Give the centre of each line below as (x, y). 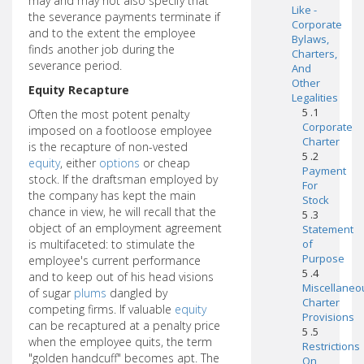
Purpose (323, 258)
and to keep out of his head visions (121, 277)
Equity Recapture (79, 90)
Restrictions (331, 346)
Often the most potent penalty (109, 114)
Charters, (314, 54)
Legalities (314, 97)
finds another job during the (102, 49)
